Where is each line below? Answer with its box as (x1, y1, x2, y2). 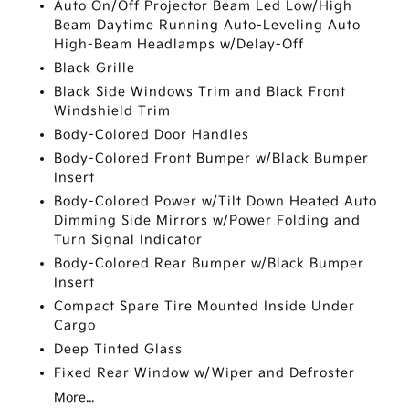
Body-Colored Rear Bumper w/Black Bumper (54, 256, 365, 272)
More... (54, 390, 95, 406)
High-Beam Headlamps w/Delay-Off (54, 37, 305, 53)
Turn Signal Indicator (54, 232, 204, 248)
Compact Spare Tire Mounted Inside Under (54, 299, 356, 315)
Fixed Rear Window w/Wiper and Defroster (54, 365, 356, 382)
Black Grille (54, 60, 136, 77)
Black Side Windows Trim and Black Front (54, 84, 347, 100)
